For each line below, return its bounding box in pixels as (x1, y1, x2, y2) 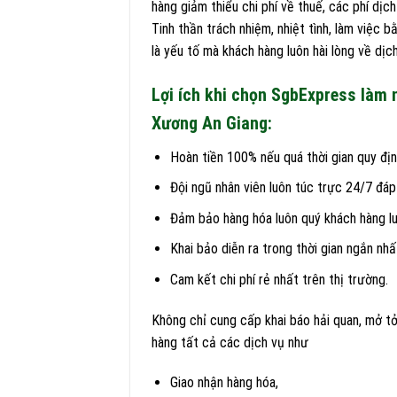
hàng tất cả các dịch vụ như (152, 333, 308, 351)
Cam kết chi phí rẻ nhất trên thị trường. (169, 270, 388, 288)
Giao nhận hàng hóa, (169, 374, 278, 392)
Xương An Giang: (152, 112, 272, 134)
